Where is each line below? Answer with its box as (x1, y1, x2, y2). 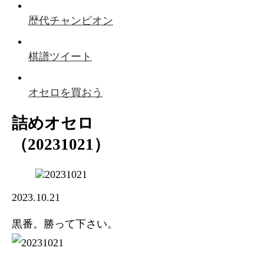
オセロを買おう (28, 87, 103, 98)
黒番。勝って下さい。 (12, 217, 118, 230)
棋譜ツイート (28, 51, 92, 62)
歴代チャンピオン (28, 15, 113, 27)
